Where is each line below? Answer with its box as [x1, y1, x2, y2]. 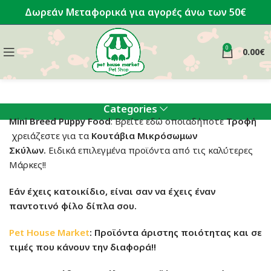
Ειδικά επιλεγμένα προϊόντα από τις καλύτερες [46, 143, 253, 156]
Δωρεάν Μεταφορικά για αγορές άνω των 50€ [25, 5, 246, 19]
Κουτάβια [91, 129, 135, 142]
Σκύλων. [9, 143, 46, 156]
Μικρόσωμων [135, 129, 197, 142]
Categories [103, 101, 157, 116]
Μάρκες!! [9, 158, 46, 171]
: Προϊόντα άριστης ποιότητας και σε [90, 226, 262, 238]
